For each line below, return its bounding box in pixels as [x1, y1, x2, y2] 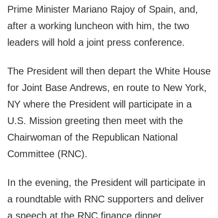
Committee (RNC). [7, 148, 88, 159]
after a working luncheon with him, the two [7, 20, 189, 31]
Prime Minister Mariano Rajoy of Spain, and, [7, 3, 198, 15]
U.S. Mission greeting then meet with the [7, 115, 183, 126]
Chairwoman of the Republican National [7, 131, 178, 143]
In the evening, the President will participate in [7, 177, 205, 188]
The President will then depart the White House [7, 65, 211, 76]
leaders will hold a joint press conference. [7, 36, 185, 48]
